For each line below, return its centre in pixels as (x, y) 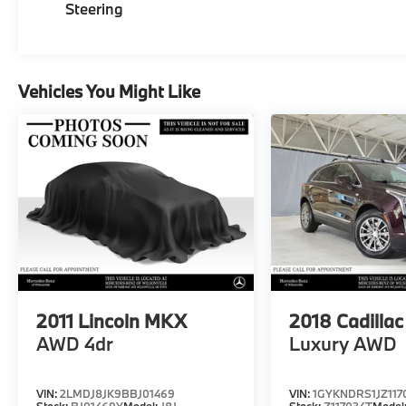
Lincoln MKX (132, 320)
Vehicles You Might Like (109, 91)
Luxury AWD (343, 343)
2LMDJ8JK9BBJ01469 (117, 393)
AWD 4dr (75, 343)
